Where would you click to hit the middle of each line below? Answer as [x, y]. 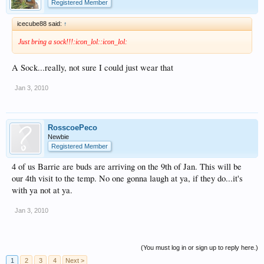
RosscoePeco [72, 128]
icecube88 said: [40, 23]
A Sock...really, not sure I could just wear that [93, 68]
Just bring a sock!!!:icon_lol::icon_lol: [73, 42]
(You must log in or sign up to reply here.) [199, 248]
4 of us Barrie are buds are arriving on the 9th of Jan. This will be [127, 167]
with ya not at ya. [42, 190]
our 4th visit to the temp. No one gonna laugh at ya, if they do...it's [127, 179]
